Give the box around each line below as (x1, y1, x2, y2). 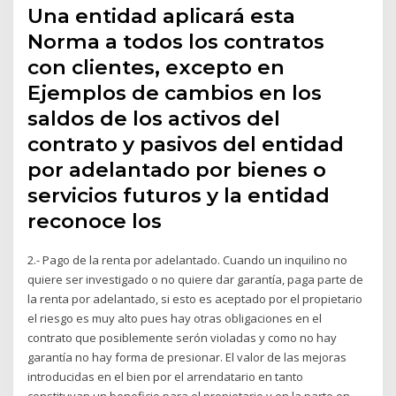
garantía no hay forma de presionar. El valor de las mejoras (27, 348, 347, 365)
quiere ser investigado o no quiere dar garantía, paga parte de (27, 270, 364, 287)
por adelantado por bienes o (27, 156, 327, 182)
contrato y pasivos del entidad (27, 131, 345, 156)
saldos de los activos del (27, 105, 281, 131)
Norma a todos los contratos (27, 28, 325, 54)
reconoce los (27, 208, 168, 233)
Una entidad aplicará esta (27, 3, 296, 28)
